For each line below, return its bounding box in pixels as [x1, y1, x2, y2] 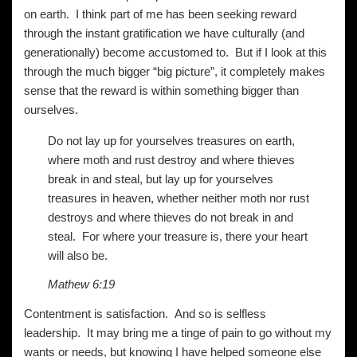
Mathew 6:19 [48, 277, 115, 291]
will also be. [48, 249, 108, 262]
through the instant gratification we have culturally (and [24, 26, 304, 40]
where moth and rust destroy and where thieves [48, 153, 295, 167]
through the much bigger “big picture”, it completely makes [24, 65, 325, 78]
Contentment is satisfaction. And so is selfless [24, 307, 266, 320]
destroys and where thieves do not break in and [48, 210, 293, 224]
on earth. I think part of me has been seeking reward [24, 7, 296, 21]
